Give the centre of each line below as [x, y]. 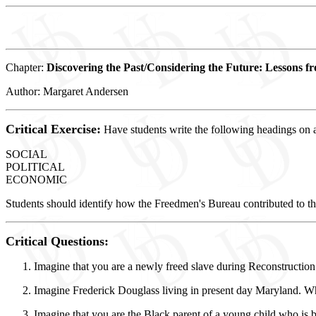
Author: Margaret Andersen [67, 92]
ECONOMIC [36, 180]
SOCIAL [26, 154]
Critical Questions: [57, 242]
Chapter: [26, 68]
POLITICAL [35, 167]
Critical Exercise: [53, 129]
